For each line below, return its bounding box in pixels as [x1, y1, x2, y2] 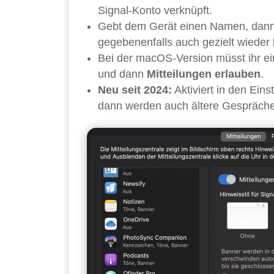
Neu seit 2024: [98, 83, 172, 96]
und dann [98, 67, 147, 80]
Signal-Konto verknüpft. [98, 4, 212, 17]
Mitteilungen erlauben [147, 67, 261, 80]
